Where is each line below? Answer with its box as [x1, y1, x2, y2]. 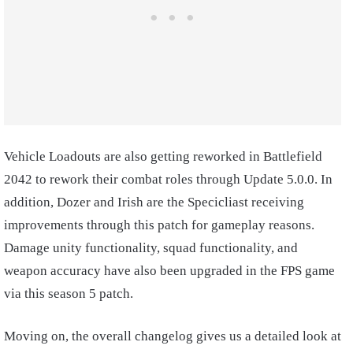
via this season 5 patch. [4, 286, 133, 302]
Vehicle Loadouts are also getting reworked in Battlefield [4, 149, 322, 165]
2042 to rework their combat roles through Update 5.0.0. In [4, 172, 333, 188]
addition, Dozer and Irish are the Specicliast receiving [4, 195, 304, 210]
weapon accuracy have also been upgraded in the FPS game [4, 263, 335, 279]
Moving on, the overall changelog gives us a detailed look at [4, 329, 341, 344]
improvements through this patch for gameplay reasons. [4, 217, 314, 233]
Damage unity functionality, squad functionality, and [4, 240, 298, 256]
